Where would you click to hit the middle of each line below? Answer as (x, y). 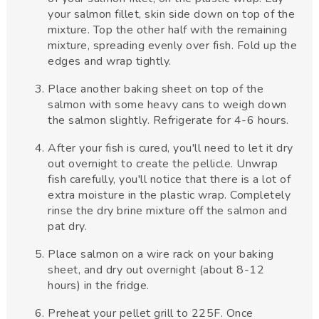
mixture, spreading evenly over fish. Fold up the (173, 46)
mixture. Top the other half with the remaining (168, 30)
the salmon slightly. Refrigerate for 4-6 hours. (168, 120)
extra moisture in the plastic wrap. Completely (169, 195)
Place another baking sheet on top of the (156, 89)
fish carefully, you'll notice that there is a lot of (169, 179)
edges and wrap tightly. (110, 61)
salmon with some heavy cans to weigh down (167, 105)
